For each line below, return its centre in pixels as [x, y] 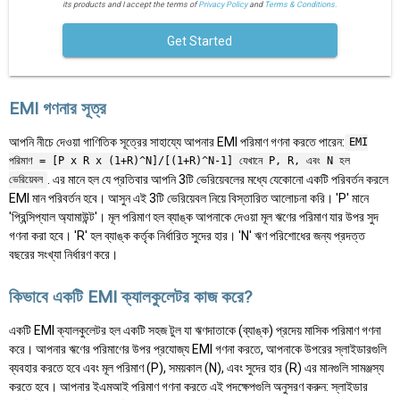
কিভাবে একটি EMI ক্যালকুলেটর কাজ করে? [130, 296]
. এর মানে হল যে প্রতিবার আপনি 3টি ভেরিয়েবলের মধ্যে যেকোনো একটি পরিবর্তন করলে [217, 179]
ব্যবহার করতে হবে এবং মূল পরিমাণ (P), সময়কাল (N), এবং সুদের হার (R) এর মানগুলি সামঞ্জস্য [196, 367]
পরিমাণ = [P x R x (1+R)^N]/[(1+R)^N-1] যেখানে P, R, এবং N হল [179, 161]
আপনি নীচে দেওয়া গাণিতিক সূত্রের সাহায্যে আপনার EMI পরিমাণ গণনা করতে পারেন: [177, 142]
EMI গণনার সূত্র [58, 109]
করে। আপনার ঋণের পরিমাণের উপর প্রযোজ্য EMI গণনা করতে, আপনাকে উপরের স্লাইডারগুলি [198, 349]
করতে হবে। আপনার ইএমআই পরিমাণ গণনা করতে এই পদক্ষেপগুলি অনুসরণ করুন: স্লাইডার [188, 386]
